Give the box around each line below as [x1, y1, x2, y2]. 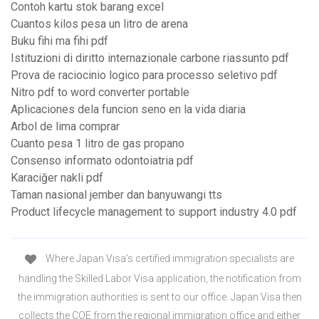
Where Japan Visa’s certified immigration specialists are [43, 253, 294, 265]
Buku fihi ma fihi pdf [11, 34, 108, 48]
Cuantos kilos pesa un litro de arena [11, 17, 188, 31]
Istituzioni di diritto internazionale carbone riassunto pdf [11, 51, 289, 66]
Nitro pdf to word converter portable [11, 85, 189, 100]
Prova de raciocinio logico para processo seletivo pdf [11, 68, 278, 83]
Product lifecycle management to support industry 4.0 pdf [11, 205, 297, 219]
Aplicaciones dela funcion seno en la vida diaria [11, 103, 246, 117]
